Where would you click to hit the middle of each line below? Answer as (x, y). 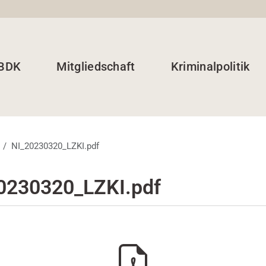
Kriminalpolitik (210, 66)
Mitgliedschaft (96, 66)
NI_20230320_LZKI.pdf (55, 146)
